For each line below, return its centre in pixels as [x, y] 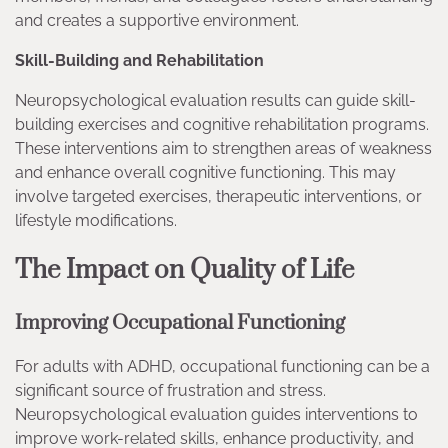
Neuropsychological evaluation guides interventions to [216, 415]
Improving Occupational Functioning [180, 322]
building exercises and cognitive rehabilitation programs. [222, 124]
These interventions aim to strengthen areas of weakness [223, 148]
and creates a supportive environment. [157, 20]
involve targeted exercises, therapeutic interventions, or [218, 196]
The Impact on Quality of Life [184, 270]
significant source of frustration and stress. [170, 391]
